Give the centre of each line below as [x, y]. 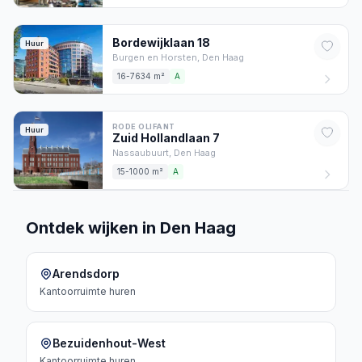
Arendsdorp [86, 274]
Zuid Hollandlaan [161, 138]
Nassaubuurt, [143, 153]
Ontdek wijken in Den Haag [131, 228]
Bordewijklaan [154, 42]
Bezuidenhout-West [109, 343]
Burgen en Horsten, [157, 57]
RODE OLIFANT [144, 126]
